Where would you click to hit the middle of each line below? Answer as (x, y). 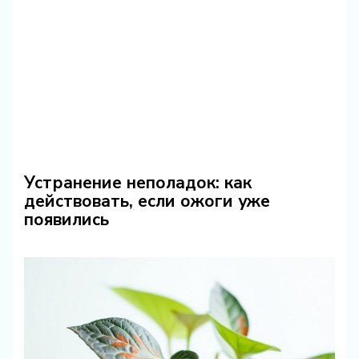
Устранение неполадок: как (137, 183)
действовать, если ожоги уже (147, 202)
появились (66, 220)
